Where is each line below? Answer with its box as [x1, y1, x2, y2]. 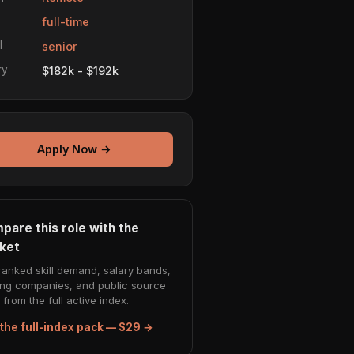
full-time [42, 14, 89, 28]
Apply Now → [37, 142, 111, 156]
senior [42, 39, 77, 53]
